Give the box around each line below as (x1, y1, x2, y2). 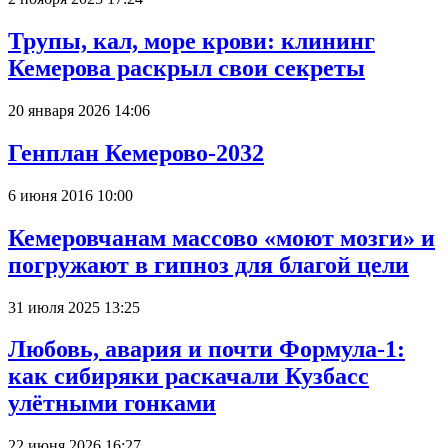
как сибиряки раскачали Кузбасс (8, 363, 369, 390)
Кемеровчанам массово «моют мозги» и (8, 224, 435, 251)
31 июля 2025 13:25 (8, 298, 140, 316)
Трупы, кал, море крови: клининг (8, 28, 375, 55)
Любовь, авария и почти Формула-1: (8, 336, 405, 363)
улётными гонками (8, 390, 216, 417)
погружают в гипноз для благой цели (8, 251, 409, 278)
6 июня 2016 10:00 (8, 186, 133, 204)
